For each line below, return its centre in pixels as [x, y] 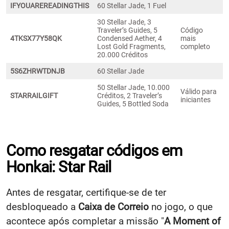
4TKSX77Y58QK [36, 38]
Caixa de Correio [113, 207]
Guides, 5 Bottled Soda [133, 104]
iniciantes [196, 99]
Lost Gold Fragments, [131, 46]
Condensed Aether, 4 [130, 38]
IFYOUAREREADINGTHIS [50, 5]
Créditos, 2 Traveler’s [130, 95]
